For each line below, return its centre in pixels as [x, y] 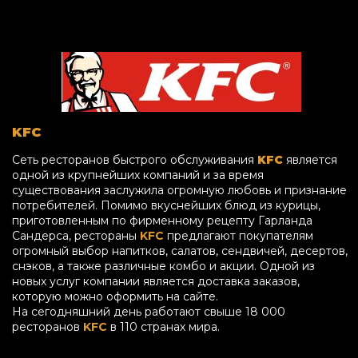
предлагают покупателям [239, 235]
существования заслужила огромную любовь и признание [179, 190]
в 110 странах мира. [163, 326]
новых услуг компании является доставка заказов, [156, 281]
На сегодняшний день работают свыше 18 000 [149, 311]
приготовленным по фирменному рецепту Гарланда [162, 220]
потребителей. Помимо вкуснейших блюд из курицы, [166, 205]
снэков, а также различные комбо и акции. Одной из [163, 266]
